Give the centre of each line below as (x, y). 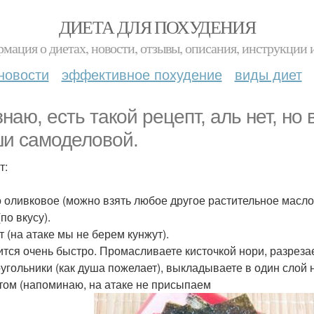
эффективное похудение (142, 74)
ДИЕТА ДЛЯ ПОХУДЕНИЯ (157, 27)
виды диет (268, 74)
